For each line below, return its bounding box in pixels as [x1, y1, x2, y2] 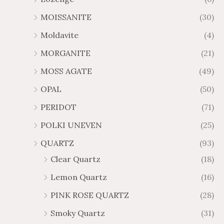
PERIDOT [40, 101, 76, 112]
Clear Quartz [50, 153, 100, 164]
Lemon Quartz [50, 171, 107, 182]
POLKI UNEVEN [40, 119, 102, 130]
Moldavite [40, 29, 78, 40]
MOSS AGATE [40, 65, 92, 76]
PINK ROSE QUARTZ [50, 189, 129, 200]
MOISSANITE [40, 11, 91, 22]
